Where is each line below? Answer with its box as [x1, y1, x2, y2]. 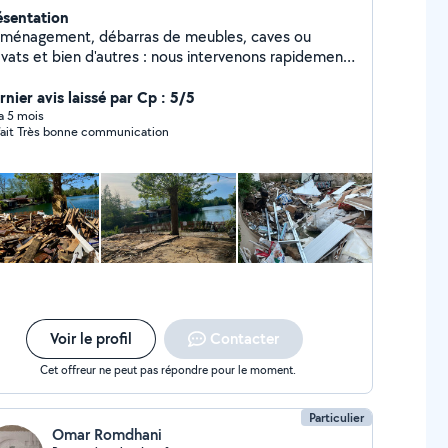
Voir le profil [49, 328, 132, 349]
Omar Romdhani [51, 424, 162, 445]
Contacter [209, 328, 279, 349]
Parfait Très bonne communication [16, 123, 169, 140]
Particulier [309, 409, 365, 426]
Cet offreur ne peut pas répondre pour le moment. [40, 362, 297, 377]
